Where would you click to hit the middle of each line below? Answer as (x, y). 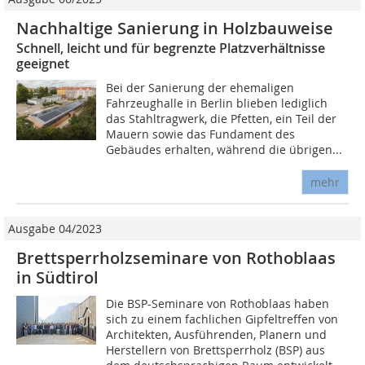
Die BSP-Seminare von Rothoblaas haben (218, 304)
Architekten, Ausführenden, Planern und (217, 335)
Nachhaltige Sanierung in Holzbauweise (175, 29)
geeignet (43, 64)
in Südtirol (57, 278)
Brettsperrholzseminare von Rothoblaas (176, 258)
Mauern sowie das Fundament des (201, 134)
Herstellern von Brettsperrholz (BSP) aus (216, 350)
